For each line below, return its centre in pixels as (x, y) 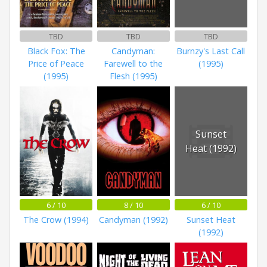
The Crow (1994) (56, 219)
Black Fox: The (56, 51)
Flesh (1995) (133, 76)
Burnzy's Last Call (211, 51)
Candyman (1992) (133, 219)
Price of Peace (56, 63)
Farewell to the (133, 63)
